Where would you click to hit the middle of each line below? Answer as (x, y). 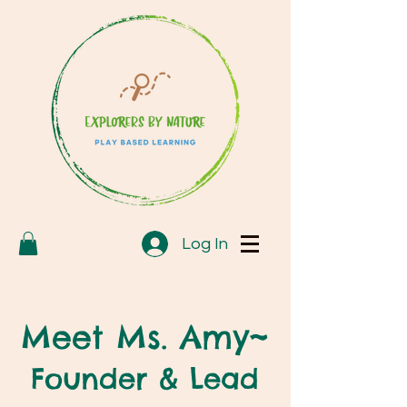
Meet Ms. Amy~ (144, 338)
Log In (204, 243)
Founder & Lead (144, 379)
